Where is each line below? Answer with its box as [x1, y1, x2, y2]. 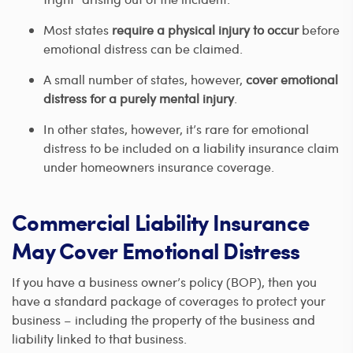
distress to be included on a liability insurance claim [43, 139, 339, 157]
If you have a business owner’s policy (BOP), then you [12, 273, 317, 291]
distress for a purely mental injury [43, 90, 234, 107]
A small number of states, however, [43, 71, 243, 88]
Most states [43, 21, 109, 39]
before [299, 21, 340, 39]
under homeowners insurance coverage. [43, 158, 274, 176]
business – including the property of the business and [12, 311, 315, 329]
